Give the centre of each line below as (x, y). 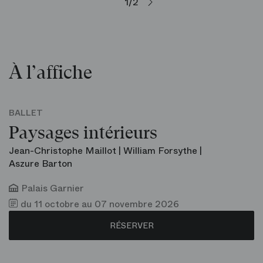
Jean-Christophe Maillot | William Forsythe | (105, 150)
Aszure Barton (41, 163)
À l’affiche (50, 73)
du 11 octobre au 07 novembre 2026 (100, 204)
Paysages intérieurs (83, 133)
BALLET (26, 112)
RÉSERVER (131, 225)
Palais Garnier (53, 188)
